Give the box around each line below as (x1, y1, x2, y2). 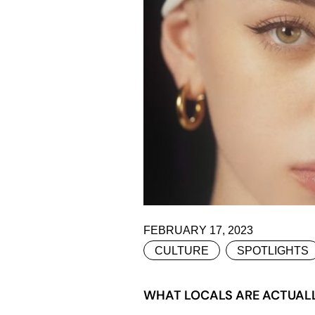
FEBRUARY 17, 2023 (143, 224, 253, 237)
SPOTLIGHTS (237, 245, 309, 257)
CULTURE (155, 245, 209, 257)
